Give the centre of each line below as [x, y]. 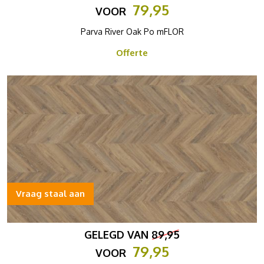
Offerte [132, 53]
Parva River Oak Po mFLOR [132, 32]
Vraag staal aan [50, 194]
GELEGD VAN [118, 235]
